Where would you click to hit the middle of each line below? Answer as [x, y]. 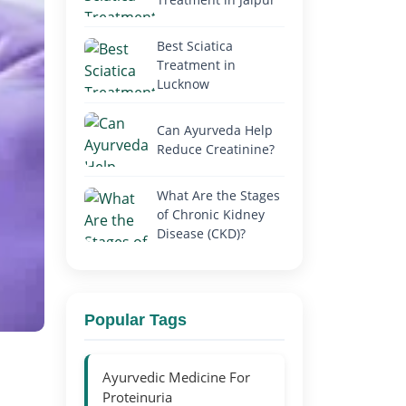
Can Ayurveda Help [215, 130]
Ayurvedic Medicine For [176, 377]
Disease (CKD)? [201, 233]
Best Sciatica [195, 46]
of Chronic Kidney [211, 214]
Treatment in [196, 65]
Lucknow [183, 84]
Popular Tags [135, 320]
